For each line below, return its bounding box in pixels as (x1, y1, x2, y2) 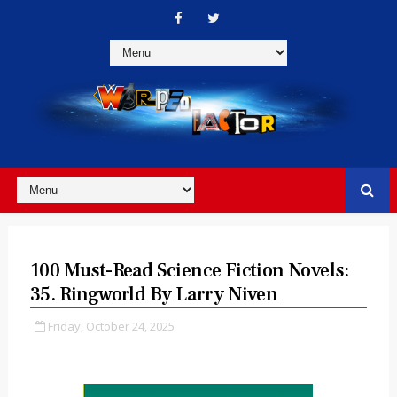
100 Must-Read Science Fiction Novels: (29, 257, 349, 283)
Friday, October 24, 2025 (47, 317, 175, 334)
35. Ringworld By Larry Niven (29, 281, 278, 307)
